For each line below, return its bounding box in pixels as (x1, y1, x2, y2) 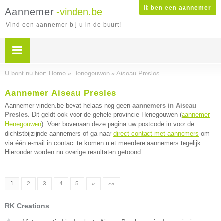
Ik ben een (144, 4, 179, 11)
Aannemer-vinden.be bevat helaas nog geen (5, 102, 132, 109)
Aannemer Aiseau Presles (5, 88, 116, 98)
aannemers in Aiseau (132, 102, 196, 109)
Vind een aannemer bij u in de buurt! (6, 21, 121, 28)
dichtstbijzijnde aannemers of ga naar (5, 130, 113, 137)
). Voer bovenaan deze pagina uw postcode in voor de (41, 120, 194, 128)
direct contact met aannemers (113, 130, 199, 137)
